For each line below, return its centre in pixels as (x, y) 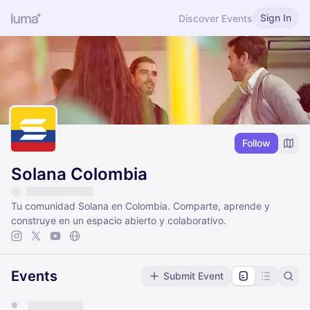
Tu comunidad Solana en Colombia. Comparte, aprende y (140, 206)
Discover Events (216, 18)
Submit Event (193, 276)
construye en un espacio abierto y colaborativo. (119, 221)
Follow (256, 143)
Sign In (276, 18)
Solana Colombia (79, 174)
